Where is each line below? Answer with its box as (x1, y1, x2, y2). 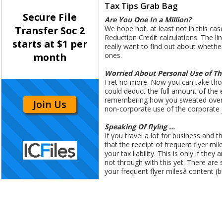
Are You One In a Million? (105, 15, 191, 25)
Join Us (33, 97, 67, 111)
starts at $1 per (12, 37, 88, 51)
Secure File (23, 10, 77, 24)
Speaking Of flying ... (105, 122, 175, 132)
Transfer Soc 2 (15, 24, 85, 38)
